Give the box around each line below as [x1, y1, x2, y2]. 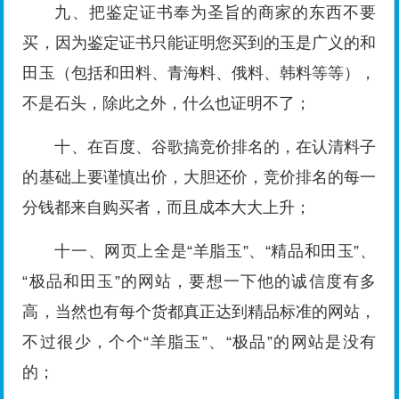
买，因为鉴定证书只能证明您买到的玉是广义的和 [22, 34, 377, 53]
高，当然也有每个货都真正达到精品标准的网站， [22, 303, 377, 322]
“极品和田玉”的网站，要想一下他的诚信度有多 [22, 273, 377, 291]
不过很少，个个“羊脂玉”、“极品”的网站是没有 [22, 333, 377, 352]
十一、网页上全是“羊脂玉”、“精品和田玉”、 [54, 242, 377, 261]
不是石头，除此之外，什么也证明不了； [22, 94, 312, 113]
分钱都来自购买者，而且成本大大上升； [22, 199, 312, 217]
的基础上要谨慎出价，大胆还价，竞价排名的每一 [22, 168, 377, 187]
